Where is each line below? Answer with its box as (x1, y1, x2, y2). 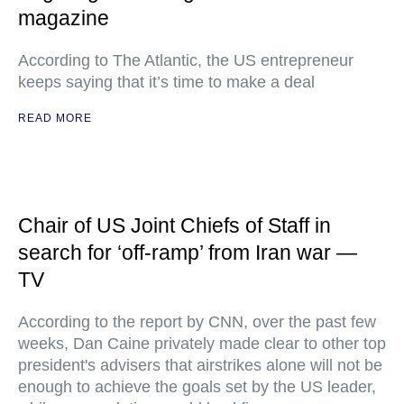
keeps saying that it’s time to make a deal (18, 73, 315, 91)
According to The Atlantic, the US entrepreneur (18, 51, 353, 69)
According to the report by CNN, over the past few (18, 313, 376, 331)
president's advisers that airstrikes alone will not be (18, 356, 382, 374)
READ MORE (18, 112, 92, 124)
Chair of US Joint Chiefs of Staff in (18, 214, 331, 237)
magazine (18, 6, 109, 30)
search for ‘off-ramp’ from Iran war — (18, 241, 357, 264)
